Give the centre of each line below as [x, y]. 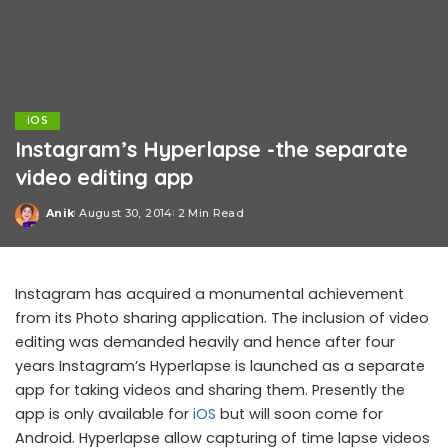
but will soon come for [299, 414]
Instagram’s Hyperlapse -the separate [211, 148]
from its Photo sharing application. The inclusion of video [222, 318]
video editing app [104, 176]
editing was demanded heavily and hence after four [205, 342]
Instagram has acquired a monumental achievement [209, 294]
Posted [69, 220]
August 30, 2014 [126, 212]
